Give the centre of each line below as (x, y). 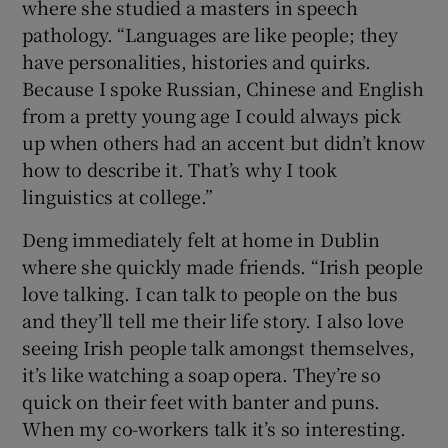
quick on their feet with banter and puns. (201, 400)
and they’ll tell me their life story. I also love (213, 319)
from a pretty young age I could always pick (211, 114)
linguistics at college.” (117, 195)
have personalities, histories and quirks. (197, 60)
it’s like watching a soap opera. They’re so (201, 373)
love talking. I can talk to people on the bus (210, 292)
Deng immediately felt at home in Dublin (201, 238)
